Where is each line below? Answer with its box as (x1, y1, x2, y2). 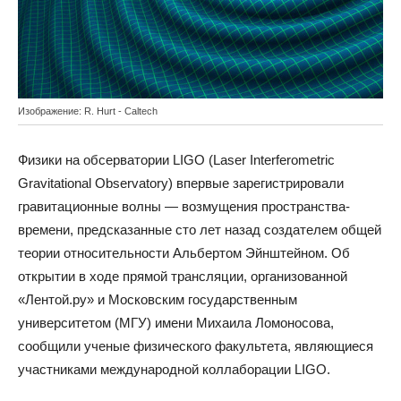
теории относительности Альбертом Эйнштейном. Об (18, 245, 350, 261)
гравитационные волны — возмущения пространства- (18, 199, 350, 215)
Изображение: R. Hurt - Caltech (18, 106, 158, 117)
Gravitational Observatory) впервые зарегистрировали (18, 175, 344, 192)
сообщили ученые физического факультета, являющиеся (18, 338, 373, 354)
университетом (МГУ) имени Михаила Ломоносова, (18, 315, 334, 331)
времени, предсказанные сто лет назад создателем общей (18, 222, 381, 238)
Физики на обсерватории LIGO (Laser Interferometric (18, 152, 335, 168)
